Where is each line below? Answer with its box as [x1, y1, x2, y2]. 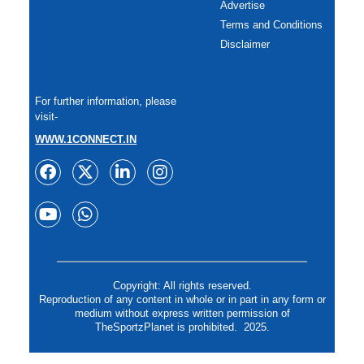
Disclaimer [219, 37, 270, 50]
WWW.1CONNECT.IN [35, 132, 137, 145]
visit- [35, 110, 58, 123]
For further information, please [35, 94, 177, 107]
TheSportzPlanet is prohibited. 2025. [94, 321, 270, 334]
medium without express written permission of [74, 307, 290, 320]
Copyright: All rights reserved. [112, 279, 252, 292]
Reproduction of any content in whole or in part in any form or [38, 293, 326, 306]
